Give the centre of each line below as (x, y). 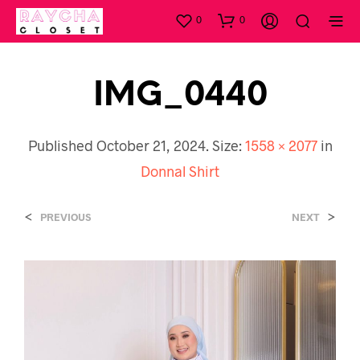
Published (62, 145)
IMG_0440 (180, 96)
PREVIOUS (65, 217)
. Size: (225, 145)
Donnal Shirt (180, 171)
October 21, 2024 (151, 145)
